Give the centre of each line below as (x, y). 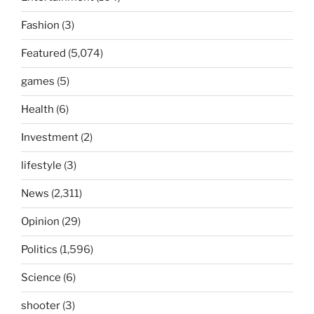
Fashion (40, 26)
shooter (41, 306)
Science (41, 278)
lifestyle (41, 166)
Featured (43, 54)
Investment (50, 138)
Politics (39, 250)
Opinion (40, 222)
